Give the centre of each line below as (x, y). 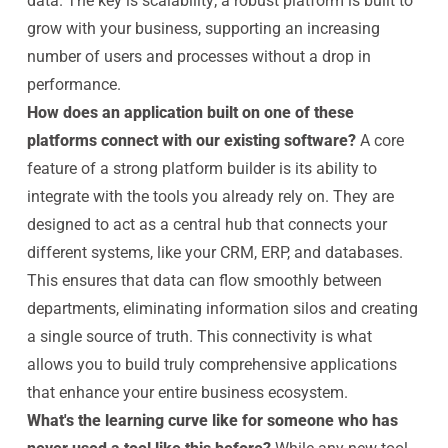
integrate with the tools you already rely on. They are (210, 196)
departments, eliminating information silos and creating (222, 308)
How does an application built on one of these (190, 112)
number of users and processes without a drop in (198, 56)
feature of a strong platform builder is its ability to (201, 168)
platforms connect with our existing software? (191, 140)
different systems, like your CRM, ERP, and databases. (214, 252)
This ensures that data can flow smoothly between (204, 280)
